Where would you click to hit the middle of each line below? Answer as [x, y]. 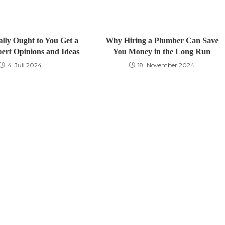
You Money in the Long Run [162, 51]
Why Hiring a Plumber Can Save [162, 40]
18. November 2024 [166, 65]
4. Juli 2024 [24, 65]
